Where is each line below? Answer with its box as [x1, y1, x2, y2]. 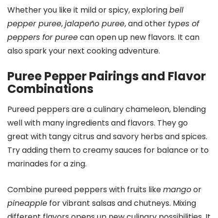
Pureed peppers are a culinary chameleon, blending [7, 104, 206, 115]
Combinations [7, 81, 93, 97]
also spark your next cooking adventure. [7, 45, 160, 56]
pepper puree [7, 18, 61, 29]
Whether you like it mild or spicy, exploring [7, 4, 169, 16]
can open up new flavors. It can [78, 32, 200, 43]
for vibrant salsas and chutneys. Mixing [47, 198, 196, 209]
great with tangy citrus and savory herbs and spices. [7, 131, 207, 142]
